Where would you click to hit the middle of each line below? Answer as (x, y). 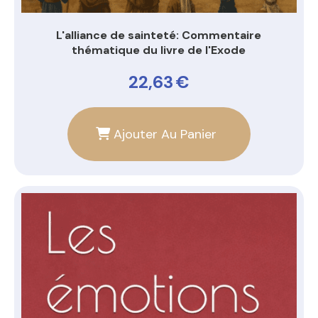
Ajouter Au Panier (165, 135)
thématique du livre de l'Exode (159, 50)
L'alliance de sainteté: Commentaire (159, 35)
